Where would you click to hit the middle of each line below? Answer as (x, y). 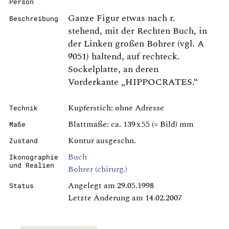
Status (21, 186)
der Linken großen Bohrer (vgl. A (136, 44)
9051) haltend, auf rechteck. (124, 56)
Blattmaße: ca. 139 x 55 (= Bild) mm (131, 124)
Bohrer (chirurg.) (98, 169)
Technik (24, 108)
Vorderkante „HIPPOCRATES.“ (133, 82)
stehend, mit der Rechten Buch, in (138, 31)
